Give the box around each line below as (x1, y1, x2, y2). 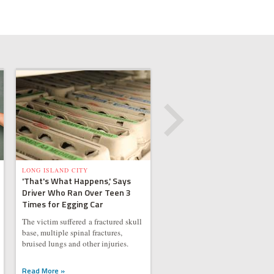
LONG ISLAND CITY (21, 166, 88, 174)
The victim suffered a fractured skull (21, 216, 142, 227)
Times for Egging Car (21, 198, 103, 210)
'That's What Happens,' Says (21, 174, 131, 187)
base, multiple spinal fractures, (21, 227, 122, 238)
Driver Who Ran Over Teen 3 (21, 186, 131, 199)
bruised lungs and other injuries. (21, 238, 128, 249)
